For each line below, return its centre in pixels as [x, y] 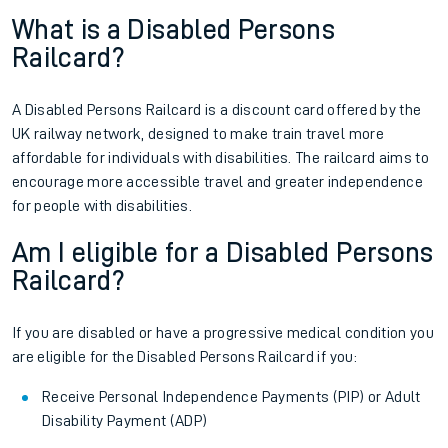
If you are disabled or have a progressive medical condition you [223, 333]
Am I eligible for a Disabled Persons [223, 253]
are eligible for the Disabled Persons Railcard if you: [184, 357]
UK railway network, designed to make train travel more [198, 134]
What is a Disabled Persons [174, 30]
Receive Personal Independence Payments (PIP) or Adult [231, 397]
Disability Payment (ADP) [125, 421]
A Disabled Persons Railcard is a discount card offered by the [217, 110]
